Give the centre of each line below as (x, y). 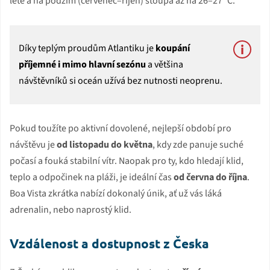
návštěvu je (33, 144)
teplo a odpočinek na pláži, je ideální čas (92, 177)
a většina (165, 64)
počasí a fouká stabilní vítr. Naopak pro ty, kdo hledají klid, (127, 161)
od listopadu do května (105, 144)
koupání (173, 48)
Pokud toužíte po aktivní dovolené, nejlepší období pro (121, 128)
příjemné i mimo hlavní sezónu (82, 64)
